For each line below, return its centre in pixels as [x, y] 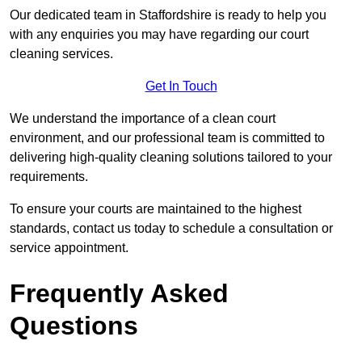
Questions [74, 326]
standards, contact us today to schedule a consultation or [171, 229]
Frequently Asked [119, 294]
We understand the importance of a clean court [143, 119]
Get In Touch [181, 86]
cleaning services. [61, 54]
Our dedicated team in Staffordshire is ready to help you [168, 15]
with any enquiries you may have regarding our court [159, 35]
